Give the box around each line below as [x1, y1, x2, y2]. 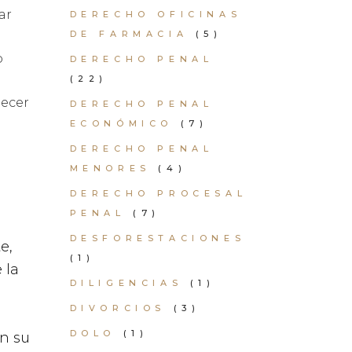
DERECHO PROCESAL [69, 188, 247, 199]
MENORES [69, 163, 151, 174]
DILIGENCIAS [69, 277, 183, 288]
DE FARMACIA [69, 28, 189, 39]
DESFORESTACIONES [69, 233, 246, 244]
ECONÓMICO [69, 118, 173, 129]
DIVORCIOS [69, 302, 166, 313]
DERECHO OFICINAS [69, 9, 242, 20]
